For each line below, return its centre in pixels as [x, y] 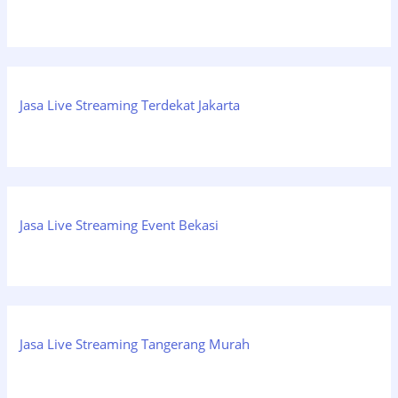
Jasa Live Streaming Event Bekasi [119, 224]
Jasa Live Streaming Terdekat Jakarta [130, 104]
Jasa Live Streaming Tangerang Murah [135, 344]
